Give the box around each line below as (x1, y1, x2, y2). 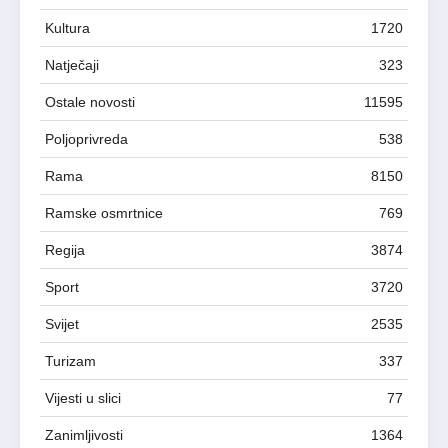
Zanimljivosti (45, 426, 123, 443)
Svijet (45, 315, 79, 332)
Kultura (45, 19, 90, 36)
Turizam (45, 352, 96, 369)
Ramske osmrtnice (45, 204, 163, 221)
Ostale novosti (45, 93, 135, 110)
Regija (45, 241, 85, 258)
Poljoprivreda (45, 130, 128, 147)
